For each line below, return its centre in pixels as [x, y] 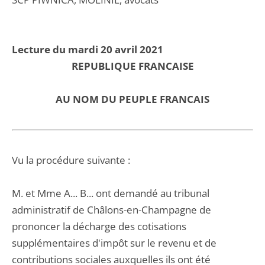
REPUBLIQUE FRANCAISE [132, 66]
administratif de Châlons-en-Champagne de [112, 210]
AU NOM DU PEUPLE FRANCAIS [132, 99]
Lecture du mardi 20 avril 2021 [88, 49]
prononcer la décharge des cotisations [99, 226]
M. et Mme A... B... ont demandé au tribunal [111, 193]
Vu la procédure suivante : [71, 160]
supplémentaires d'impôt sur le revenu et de [114, 243]
